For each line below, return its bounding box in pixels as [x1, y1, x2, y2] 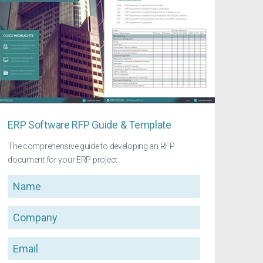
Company [7, 207, 43, 217]
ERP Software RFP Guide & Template [8, 118, 171, 131]
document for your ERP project [8, 154, 117, 164]
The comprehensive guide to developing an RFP [8, 141, 175, 151]
